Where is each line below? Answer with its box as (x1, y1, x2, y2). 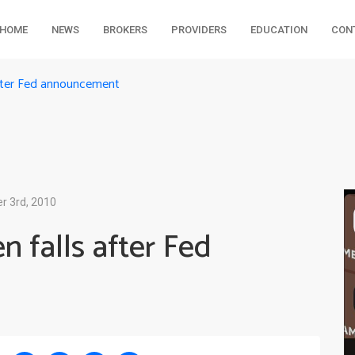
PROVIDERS (170, 24, 227, 36)
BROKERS (102, 24, 147, 36)
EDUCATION (250, 24, 307, 36)
